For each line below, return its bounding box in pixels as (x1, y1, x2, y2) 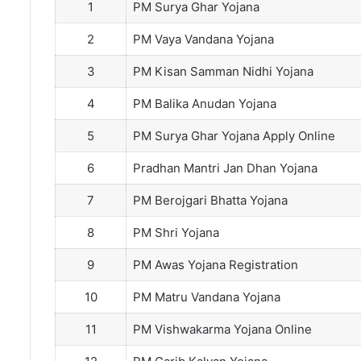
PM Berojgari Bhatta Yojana (132, 193, 288, 209)
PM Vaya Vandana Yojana (132, 31, 274, 48)
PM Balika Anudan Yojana (132, 96, 276, 112)
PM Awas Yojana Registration (132, 257, 298, 273)
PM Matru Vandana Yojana (132, 289, 280, 305)
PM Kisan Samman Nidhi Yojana (132, 64, 313, 80)
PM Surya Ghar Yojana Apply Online (132, 128, 335, 144)
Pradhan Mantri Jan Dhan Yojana (132, 160, 317, 176)
